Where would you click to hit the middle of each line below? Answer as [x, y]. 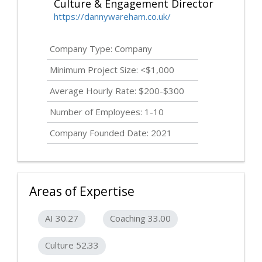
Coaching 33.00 [140, 218]
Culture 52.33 [72, 245]
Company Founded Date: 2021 [111, 133]
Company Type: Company [101, 49]
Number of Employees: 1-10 [107, 112]
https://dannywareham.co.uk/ [112, 17]
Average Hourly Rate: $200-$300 [117, 91]
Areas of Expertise [82, 192]
